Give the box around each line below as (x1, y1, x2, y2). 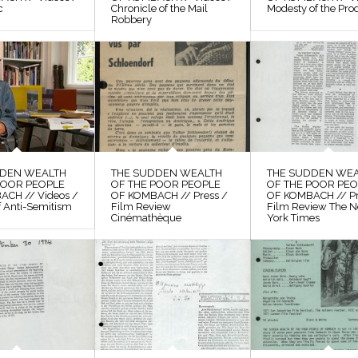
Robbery (111, 13, 153, 26)
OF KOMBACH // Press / (111, 189, 229, 201)
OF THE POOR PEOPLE (111, 177, 221, 190)
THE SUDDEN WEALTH (111, 166, 223, 179)
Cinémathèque (111, 211, 182, 224)
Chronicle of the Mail (111, 2, 209, 14)
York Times (267, 211, 320, 224)
